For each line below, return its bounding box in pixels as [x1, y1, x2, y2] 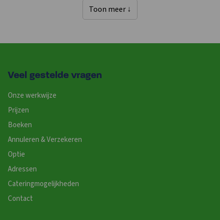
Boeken [8, 119, 32, 130]
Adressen [8, 164, 37, 174]
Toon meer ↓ [89, 4, 131, 15]
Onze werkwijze [8, 90, 56, 101]
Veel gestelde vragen [8, 70, 102, 81]
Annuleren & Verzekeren [8, 134, 82, 145]
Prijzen [8, 105, 29, 115]
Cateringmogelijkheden [8, 178, 79, 189]
